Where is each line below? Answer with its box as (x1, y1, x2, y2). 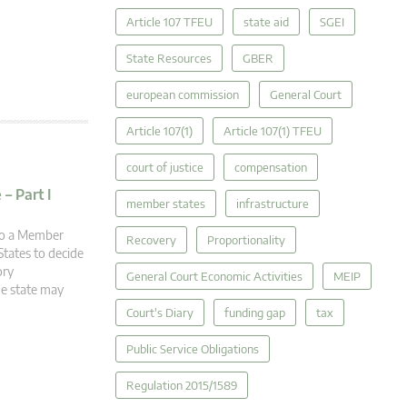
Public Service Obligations (126, 342, 259, 356)
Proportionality (207, 233, 285, 247)
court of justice (126, 160, 203, 174)
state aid (243, 15, 289, 29)
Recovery (126, 233, 176, 247)
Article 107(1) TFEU (223, 124, 322, 138)
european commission (126, 87, 239, 102)
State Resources (126, 51, 212, 65)
